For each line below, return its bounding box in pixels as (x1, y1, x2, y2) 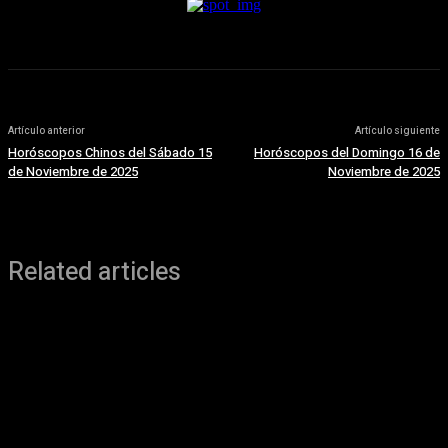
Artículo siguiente (354, 124, 440, 139)
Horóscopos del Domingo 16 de (253, 143, 440, 163)
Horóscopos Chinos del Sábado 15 (8, 143, 212, 163)
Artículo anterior (8, 124, 85, 139)
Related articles (8, 254, 181, 292)
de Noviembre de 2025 (8, 162, 138, 182)
